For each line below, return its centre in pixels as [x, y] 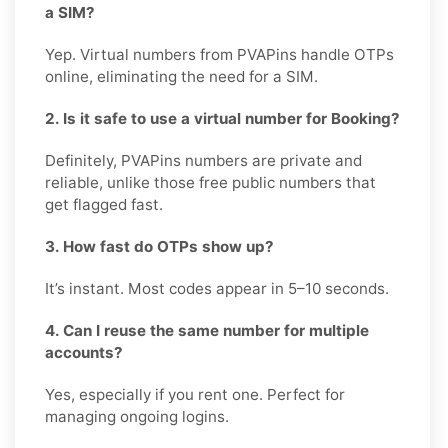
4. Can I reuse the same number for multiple [207, 330]
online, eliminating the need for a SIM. [181, 76]
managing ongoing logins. [137, 416]
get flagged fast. [104, 204]
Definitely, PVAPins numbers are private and [203, 160]
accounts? [84, 352]
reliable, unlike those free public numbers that [210, 182]
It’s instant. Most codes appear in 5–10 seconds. [217, 288]
